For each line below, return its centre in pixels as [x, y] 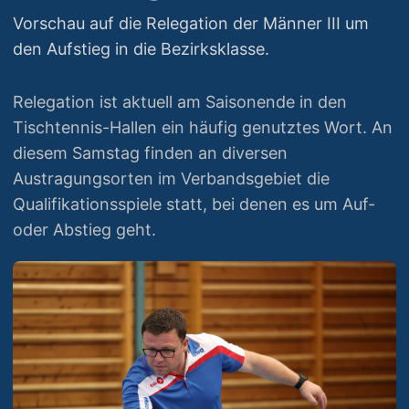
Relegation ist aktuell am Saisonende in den [180, 102]
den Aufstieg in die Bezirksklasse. [141, 49]
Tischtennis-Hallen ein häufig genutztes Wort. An [203, 127]
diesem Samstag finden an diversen [150, 153]
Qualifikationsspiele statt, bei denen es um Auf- [194, 204]
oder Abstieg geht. [84, 230]
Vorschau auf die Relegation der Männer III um [191, 23]
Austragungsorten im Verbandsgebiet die [171, 178]
